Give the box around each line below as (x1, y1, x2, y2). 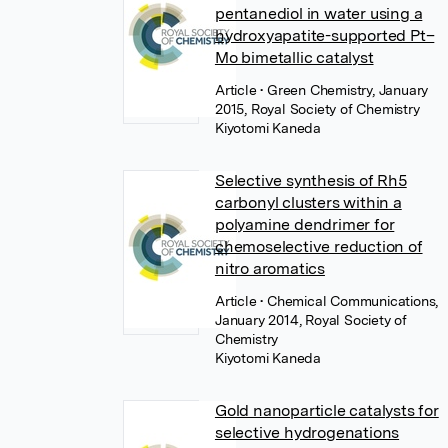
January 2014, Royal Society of (214, 312, 407, 328)
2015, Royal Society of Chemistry (214, 101, 420, 117)
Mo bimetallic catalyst (214, 48, 374, 67)
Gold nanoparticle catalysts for (214, 401, 439, 420)
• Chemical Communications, (260, 293, 439, 309)
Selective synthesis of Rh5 (214, 171, 407, 190)
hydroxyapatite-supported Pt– (214, 26, 435, 45)
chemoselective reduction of (214, 237, 423, 256)
